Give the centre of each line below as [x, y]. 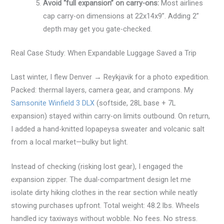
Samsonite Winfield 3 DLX [53, 103]
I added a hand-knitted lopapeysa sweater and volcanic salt [108, 129]
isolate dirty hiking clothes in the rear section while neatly [104, 192]
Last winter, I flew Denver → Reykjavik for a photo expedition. [110, 77]
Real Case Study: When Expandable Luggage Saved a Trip [104, 53]
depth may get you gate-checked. [98, 29]
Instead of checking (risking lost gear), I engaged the [97, 166]
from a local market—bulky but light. [70, 142]
